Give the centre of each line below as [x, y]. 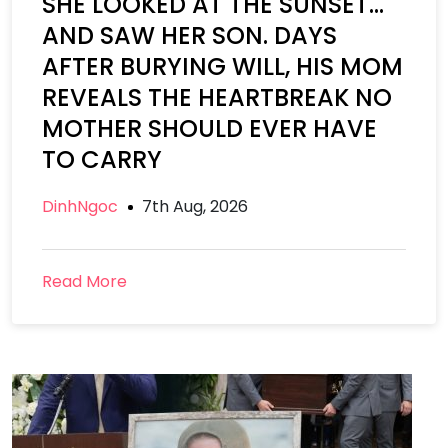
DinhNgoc [80, 206]
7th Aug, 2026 [195, 206]
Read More [84, 281]
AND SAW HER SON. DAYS [189, 35]
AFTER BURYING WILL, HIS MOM [222, 66]
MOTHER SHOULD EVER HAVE [209, 128]
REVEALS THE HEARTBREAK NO [217, 97]
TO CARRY [102, 159]
